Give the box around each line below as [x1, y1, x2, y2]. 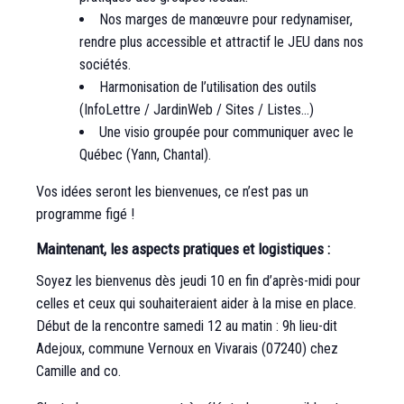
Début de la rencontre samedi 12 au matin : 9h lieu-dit [36, 317, 337, 335]
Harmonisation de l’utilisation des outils [99, 78, 317, 96]
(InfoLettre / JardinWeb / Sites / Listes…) [79, 101, 314, 119]
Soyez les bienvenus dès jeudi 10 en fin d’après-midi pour [36, 272, 361, 290]
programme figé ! [36, 206, 134, 224]
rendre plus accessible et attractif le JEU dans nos [79, 33, 363, 51]
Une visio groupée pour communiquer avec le [99, 124, 353, 142]
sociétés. [79, 56, 131, 74]
